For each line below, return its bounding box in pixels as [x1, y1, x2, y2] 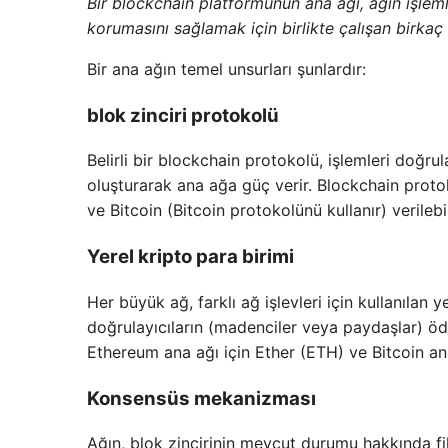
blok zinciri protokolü [87, 103, 279, 127]
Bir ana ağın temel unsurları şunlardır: [87, 58, 366, 79]
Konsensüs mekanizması [87, 386, 316, 410]
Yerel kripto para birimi [87, 245, 294, 269]
